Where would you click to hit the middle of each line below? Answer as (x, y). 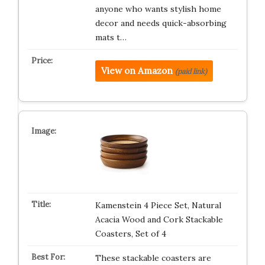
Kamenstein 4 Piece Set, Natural (158, 205)
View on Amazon (137, 71)
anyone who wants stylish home (158, 9)
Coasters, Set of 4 (130, 234)
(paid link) (191, 71)
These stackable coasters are (153, 258)
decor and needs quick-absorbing (161, 23)
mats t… (111, 37)
